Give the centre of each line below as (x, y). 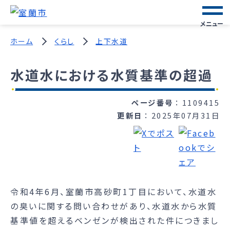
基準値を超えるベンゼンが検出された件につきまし (115, 220)
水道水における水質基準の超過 (111, 75)
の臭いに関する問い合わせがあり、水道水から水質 (114, 206)
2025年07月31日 (185, 115)
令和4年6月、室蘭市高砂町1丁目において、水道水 (113, 191)
